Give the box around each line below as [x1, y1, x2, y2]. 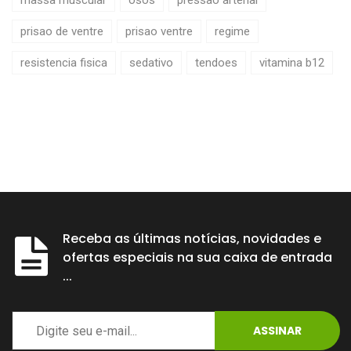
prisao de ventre [20, 24, 103, 38]
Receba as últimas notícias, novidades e [63, 230, 321, 248]
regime [215, 24, 250, 38]
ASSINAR [253, 323, 302, 338]
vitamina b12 [259, 56, 324, 70]
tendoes [195, 56, 237, 70]
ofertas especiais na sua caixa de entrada [63, 248, 332, 266]
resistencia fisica [20, 56, 107, 70]
